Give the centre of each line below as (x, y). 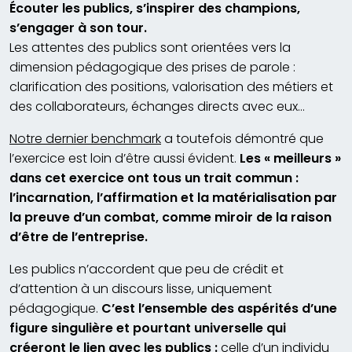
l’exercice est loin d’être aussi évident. (125, 158)
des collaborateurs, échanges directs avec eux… (157, 106)
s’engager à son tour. (78, 27)
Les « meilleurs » (290, 158)
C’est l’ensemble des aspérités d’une (219, 308)
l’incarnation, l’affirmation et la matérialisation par (173, 197)
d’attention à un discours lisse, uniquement (141, 288)
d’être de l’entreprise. (79, 236)
